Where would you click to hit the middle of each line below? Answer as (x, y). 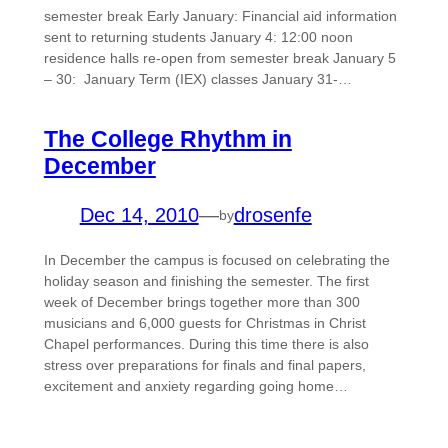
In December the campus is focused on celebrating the (216, 260)
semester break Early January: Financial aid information (220, 16)
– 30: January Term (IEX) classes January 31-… (197, 79)
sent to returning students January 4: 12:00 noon (198, 37)
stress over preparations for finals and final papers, (204, 365)
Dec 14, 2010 (139, 215)
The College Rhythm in (167, 139)
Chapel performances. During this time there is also (206, 344)
